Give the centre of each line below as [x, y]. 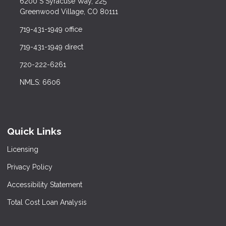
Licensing [23, 150]
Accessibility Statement [45, 185]
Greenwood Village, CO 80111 [69, 11]
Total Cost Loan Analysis [47, 203]
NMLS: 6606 [40, 82]
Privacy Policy [30, 167]
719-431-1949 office [51, 29]
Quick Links [34, 131]
